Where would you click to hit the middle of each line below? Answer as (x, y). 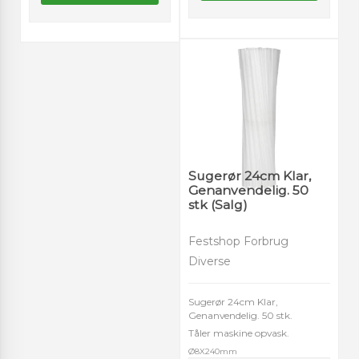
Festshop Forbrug (238, 241)
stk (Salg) (218, 204)
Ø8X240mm (213, 351)
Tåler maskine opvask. (239, 333)
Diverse (210, 261)
